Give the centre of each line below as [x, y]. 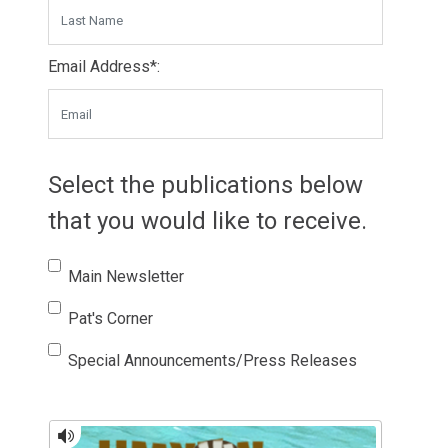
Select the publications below [205, 185]
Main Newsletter [126, 276]
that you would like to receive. [207, 221]
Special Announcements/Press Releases [212, 360]
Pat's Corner [110, 318]
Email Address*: [104, 66]
